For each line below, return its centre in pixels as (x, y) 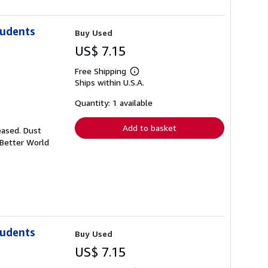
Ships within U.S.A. (109, 82)
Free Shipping (100, 71)
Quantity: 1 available (114, 102)
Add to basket (150, 127)
